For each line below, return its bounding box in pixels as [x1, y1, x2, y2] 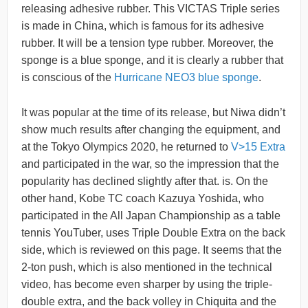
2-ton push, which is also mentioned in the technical [21, 261, 272, 273]
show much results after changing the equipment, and [21, 123, 280, 135]
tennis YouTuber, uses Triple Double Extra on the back [21, 226, 285, 239]
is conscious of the [21, 71, 114, 84]
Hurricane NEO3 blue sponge [114, 71, 258, 84]
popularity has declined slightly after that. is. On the [21, 175, 268, 187]
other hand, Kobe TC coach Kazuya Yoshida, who [21, 192, 264, 204]
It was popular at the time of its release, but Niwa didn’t [21, 106, 285, 118]
